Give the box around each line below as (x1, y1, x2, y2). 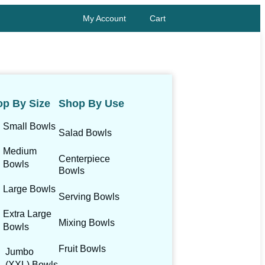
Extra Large (2, 209, 51, 219)
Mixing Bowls (58, 218, 115, 228)
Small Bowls (2, 121, 56, 132)
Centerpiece (58, 154, 110, 164)
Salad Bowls (58, 128, 112, 138)
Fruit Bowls (58, 244, 106, 254)
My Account (83, 14, 127, 23)
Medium (2, 146, 37, 157)
